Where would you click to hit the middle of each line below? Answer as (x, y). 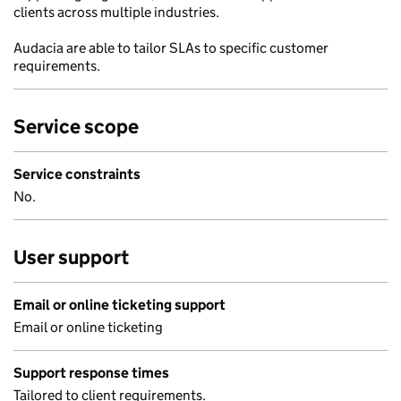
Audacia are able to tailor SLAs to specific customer (171, 48)
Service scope (76, 127)
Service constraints (77, 174)
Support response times (91, 373)
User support (71, 257)
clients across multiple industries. (116, 12)
